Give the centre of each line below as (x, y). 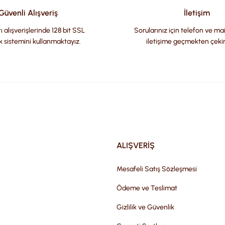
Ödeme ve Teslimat (147, 188)
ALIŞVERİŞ (136, 145)
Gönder (113, 109)
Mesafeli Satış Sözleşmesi (157, 169)
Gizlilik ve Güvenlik (145, 207)
